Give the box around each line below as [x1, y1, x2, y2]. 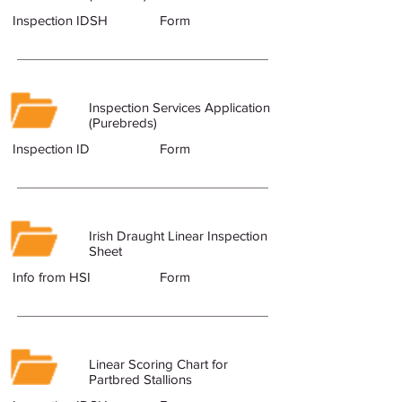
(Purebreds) [89, 115, 157, 130]
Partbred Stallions [89, 371, 192, 387]
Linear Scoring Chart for [89, 356, 228, 371]
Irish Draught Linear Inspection [89, 228, 267, 243]
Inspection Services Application [89, 100, 270, 115]
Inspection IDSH [13, 13, 108, 28]
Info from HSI [13, 269, 91, 284]
